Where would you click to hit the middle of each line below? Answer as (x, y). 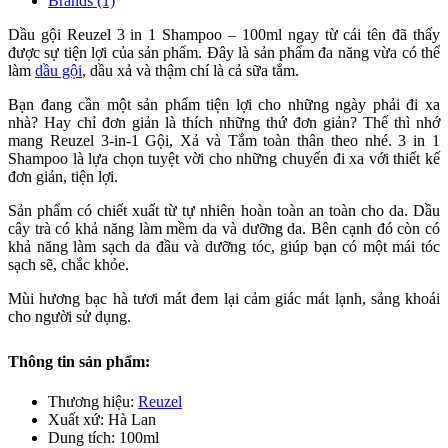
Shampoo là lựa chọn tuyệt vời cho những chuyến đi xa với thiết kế (224, 158)
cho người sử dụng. (69, 316)
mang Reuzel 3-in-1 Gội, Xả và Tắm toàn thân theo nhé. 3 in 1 (224, 140)
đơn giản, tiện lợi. (63, 176)
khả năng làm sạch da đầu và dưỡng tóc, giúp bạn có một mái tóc (224, 246)
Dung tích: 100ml (103, 437)
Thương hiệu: (93, 401)
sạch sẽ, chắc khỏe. (68, 264)
